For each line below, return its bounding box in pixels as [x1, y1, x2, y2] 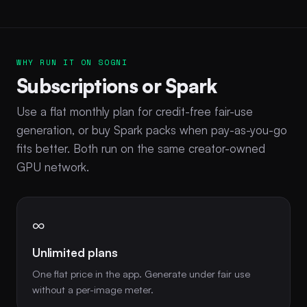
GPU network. [16, 159, 89, 174]
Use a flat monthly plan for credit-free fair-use [16, 103, 253, 119]
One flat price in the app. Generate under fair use [32, 267, 250, 280]
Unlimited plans [32, 245, 118, 260]
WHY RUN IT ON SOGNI [16, 56, 128, 68]
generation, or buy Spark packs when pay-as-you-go [16, 122, 287, 137]
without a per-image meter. [32, 282, 153, 295]
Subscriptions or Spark [16, 73, 217, 98]
